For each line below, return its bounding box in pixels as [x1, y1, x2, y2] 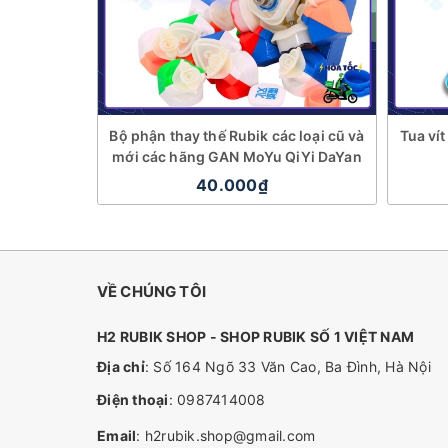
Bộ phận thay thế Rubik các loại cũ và [109, 127, 365, 144]
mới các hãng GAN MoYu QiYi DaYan [112, 148, 362, 165]
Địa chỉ [97, 358, 145, 375]
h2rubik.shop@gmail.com [144, 427, 316, 444]
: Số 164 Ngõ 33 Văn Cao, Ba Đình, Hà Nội [144, 358, 431, 375]
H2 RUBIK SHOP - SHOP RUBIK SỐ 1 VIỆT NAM [97, 328, 414, 345]
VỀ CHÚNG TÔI [97, 282, 206, 301]
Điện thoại [97, 391, 169, 408]
